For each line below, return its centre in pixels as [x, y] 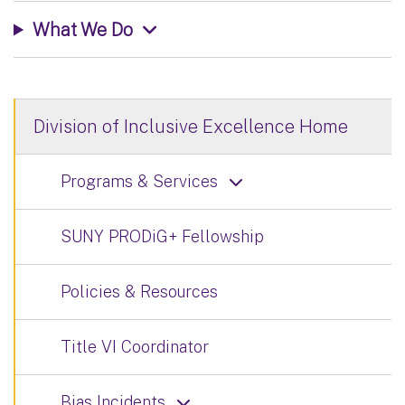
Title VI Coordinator [135, 346]
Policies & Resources [139, 291]
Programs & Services [139, 181]
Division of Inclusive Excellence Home [191, 126]
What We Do [82, 29]
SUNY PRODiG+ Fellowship [162, 236]
